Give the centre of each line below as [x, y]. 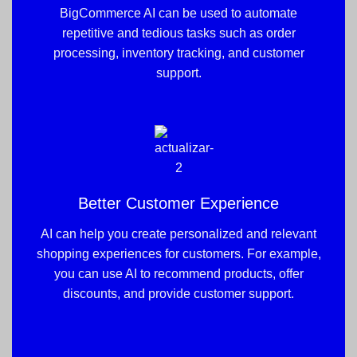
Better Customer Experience [178, 204]
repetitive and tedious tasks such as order [178, 33]
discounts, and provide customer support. [178, 294]
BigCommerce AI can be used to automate [178, 13]
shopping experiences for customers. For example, [178, 254]
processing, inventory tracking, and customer [178, 53]
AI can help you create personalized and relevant [178, 234]
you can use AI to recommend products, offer [178, 274]
